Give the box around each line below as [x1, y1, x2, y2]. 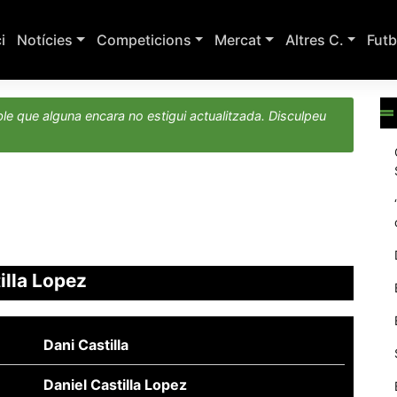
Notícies [17, 30, 74, 49]
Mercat [214, 30, 262, 49]
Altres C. [284, 30, 344, 49]
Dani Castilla [43, 335, 128, 354]
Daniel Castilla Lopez [43, 375, 187, 393]
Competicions [96, 30, 191, 49]
